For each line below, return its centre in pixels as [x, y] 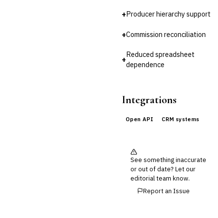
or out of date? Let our [163, 169]
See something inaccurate [168, 160]
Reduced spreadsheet [160, 54]
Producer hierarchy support [168, 14]
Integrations [149, 99]
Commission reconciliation [166, 34]
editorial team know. [160, 178]
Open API [140, 119]
